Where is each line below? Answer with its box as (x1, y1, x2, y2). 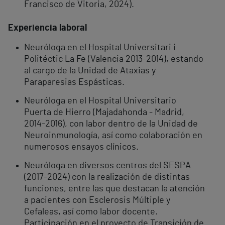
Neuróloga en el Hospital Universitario (24, 96, 176, 106)
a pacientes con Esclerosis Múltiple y (24, 196, 170, 205)
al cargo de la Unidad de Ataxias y (24, 66, 156, 76)
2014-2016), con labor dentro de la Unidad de (24, 120, 198, 129)
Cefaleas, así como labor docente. (24, 207, 158, 217)
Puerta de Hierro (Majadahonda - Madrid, (24, 108, 184, 118)
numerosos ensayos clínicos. (24, 143, 139, 152)
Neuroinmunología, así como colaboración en (24, 131, 202, 141)
